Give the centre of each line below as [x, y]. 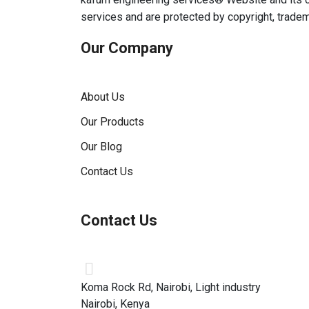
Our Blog [101, 147]
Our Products [112, 122]
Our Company [127, 48]
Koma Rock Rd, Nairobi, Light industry [171, 287]
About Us [103, 97]
